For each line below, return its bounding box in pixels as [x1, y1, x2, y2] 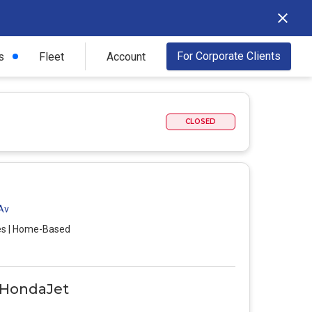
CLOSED [185, 117, 216, 126]
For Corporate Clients [177, 49, 281, 63]
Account [107, 49, 146, 63]
